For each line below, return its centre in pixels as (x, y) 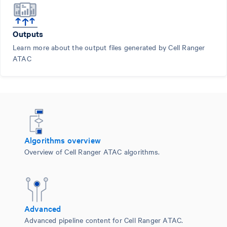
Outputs (28, 33)
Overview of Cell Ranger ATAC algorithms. (92, 151)
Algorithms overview (63, 140)
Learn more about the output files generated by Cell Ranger (109, 47)
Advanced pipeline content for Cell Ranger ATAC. (104, 220)
